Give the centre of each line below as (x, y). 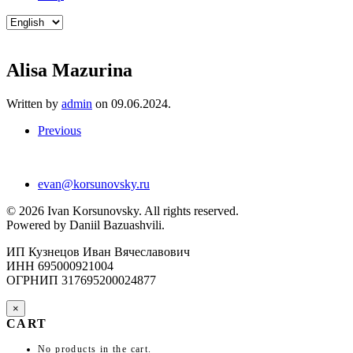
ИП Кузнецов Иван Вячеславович (98, 251)
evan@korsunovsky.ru (94, 184)
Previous (59, 130)
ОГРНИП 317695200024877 (81, 280)
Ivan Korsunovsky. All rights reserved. (141, 210)
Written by (34, 103)
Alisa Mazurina (69, 70)
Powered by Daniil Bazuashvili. (85, 225)
